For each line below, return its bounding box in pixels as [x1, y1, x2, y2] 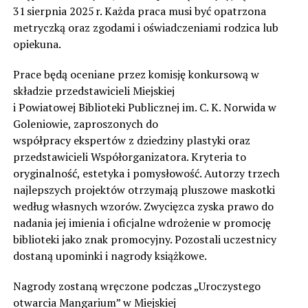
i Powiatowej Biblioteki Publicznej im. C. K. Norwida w [12, 100, 276, 115]
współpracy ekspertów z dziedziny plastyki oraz [12, 133, 250, 148]
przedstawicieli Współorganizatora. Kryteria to [12, 149, 246, 165]
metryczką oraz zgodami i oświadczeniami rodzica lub [12, 20, 278, 36]
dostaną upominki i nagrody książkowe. [12, 248, 207, 264]
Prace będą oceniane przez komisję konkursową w [12, 67, 259, 82]
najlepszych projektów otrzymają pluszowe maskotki [12, 182, 275, 198]
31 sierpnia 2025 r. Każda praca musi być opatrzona [12, 3, 266, 19]
